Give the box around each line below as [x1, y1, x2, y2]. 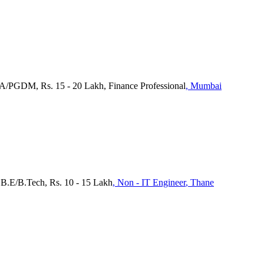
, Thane [186, 177, 214, 187]
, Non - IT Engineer [113, 177, 186, 187]
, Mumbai [186, 80, 222, 91]
